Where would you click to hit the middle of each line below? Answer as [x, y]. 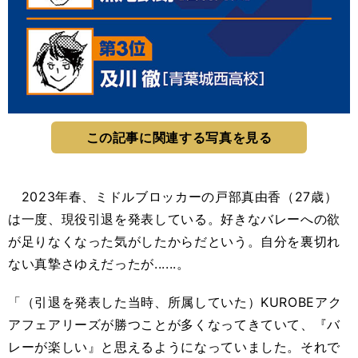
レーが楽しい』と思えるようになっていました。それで [174, 346]
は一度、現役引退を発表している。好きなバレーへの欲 [174, 219]
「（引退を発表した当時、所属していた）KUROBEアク [175, 302]
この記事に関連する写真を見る [179, 137]
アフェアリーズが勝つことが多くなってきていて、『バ [174, 324]
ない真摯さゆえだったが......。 [99, 263]
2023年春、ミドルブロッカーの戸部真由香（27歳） [173, 196]
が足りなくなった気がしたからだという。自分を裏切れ [174, 241]
